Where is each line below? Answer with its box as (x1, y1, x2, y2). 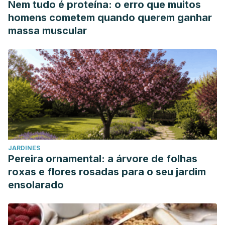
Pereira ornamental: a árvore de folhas (8, 153, 197, 165)
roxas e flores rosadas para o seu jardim (8, 166, 206, 178)
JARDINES (8, 144, 40, 152)
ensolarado (8, 179, 64, 191)
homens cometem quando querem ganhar (8, 12, 212, 24)
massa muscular (8, 25, 87, 37)
